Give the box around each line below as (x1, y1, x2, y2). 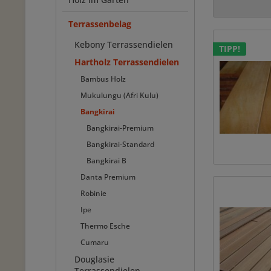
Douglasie (74, 253, 114, 265)
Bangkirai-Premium (87, 123, 154, 133)
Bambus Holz (80, 74, 126, 84)
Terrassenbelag (68, 18, 131, 30)
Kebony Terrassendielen (74, 39, 173, 50)
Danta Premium (80, 172, 135, 182)
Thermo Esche (80, 221, 130, 231)
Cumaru (80, 237, 109, 247)
